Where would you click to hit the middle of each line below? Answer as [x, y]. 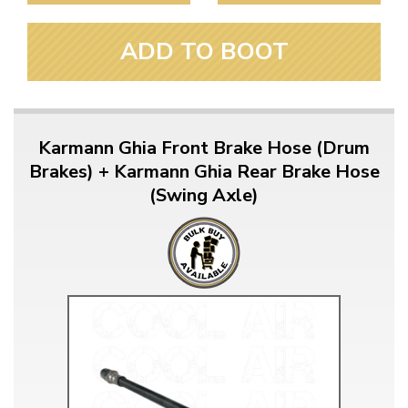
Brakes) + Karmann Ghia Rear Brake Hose [204, 172]
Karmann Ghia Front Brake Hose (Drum [204, 148]
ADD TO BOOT [204, 52]
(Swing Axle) [204, 196]
